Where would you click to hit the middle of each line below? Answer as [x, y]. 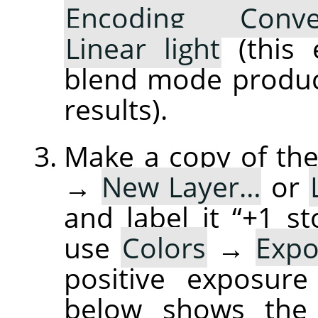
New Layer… [181, 186]
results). [116, 109]
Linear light [143, 48]
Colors [164, 247]
